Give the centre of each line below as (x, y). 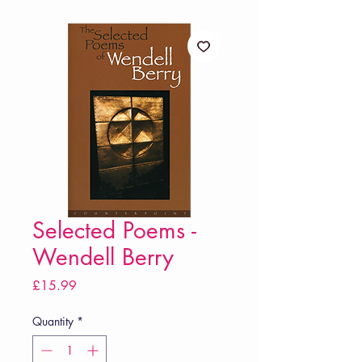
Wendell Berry (103, 257)
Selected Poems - (114, 231)
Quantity (53, 322)
